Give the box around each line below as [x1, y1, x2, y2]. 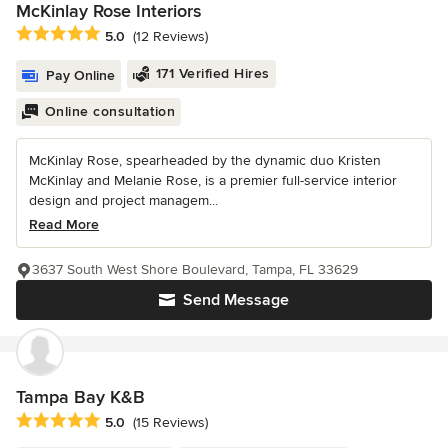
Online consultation [44, 103, 175, 121]
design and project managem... [29, 192, 218, 210]
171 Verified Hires [155, 65, 270, 83]
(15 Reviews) [133, 413, 208, 431]
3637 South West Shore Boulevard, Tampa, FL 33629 [32, 261, 358, 279]
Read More [29, 216, 99, 234]
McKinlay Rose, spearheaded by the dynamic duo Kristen [29, 152, 381, 170]
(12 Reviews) [133, 27, 208, 45]
